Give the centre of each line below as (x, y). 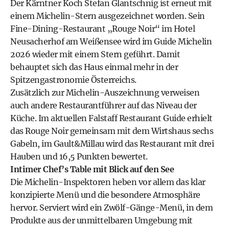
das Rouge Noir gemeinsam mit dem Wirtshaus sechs (112, 131)
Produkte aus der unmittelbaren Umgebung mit (101, 220)
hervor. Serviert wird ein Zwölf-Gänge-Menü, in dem (111, 208)
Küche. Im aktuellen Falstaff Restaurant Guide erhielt (111, 118)
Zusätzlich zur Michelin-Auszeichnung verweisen (105, 93)
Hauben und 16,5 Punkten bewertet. (79, 156)
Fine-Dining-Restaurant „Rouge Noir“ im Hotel (102, 29)
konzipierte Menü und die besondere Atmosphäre (105, 195)
